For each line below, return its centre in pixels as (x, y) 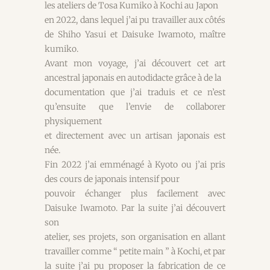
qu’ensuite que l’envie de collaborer (135, 107)
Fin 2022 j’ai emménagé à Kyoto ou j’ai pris (135, 165)
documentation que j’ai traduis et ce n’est (135, 93)
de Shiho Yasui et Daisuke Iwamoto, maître (135, 35)
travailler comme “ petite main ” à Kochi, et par (135, 252)
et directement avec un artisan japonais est (135, 136)
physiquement (73, 121)
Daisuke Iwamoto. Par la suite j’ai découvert (135, 208)
